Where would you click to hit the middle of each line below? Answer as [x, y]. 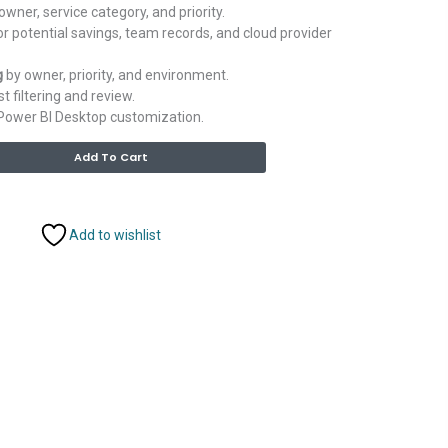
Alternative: [302, 152]
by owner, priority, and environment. [116, 75]
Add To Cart [111, 157]
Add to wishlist [115, 234]
